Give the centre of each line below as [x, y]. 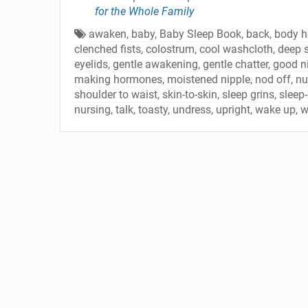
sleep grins [248, 95]
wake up [275, 110]
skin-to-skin [190, 95]
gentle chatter [235, 64]
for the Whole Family [144, 11]
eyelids [91, 64]
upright [233, 110]
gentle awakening [155, 64]
